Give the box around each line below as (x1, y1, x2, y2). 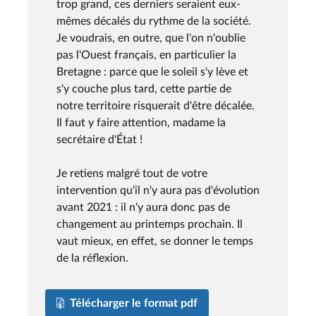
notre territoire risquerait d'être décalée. (56, 99, 255, 111)
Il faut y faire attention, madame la (56, 116, 226, 128)
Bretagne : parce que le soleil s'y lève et (56, 66, 248, 78)
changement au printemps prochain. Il (56, 218, 243, 230)
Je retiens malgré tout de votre (56, 167, 207, 179)
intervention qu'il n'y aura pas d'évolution (56, 184, 260, 196)
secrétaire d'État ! (56, 133, 142, 145)
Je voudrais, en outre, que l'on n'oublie (56, 32, 245, 44)
